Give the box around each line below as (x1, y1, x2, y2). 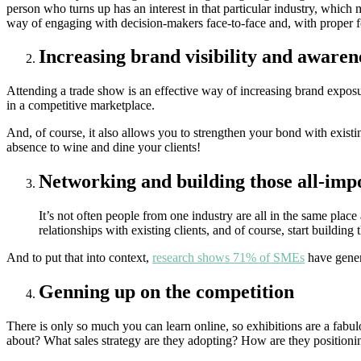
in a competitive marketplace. (6, 98, 155, 113)
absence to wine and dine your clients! (6, 140, 201, 155)
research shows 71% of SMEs (152, 251, 305, 265)
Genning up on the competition (39, 281, 294, 303)
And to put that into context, (6, 251, 152, 265)
